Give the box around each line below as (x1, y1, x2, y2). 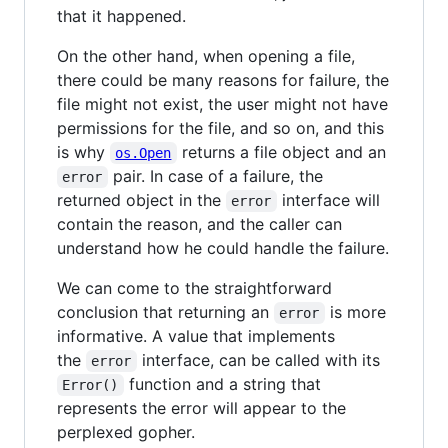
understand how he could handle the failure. (57, 237, 389, 258)
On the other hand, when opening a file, (57, 45, 355, 66)
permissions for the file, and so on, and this (57, 117, 384, 138)
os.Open (115, 144, 172, 161)
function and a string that (123, 373, 326, 394)
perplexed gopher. (57, 421, 195, 442)
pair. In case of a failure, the (107, 165, 328, 186)
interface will (276, 189, 385, 210)
